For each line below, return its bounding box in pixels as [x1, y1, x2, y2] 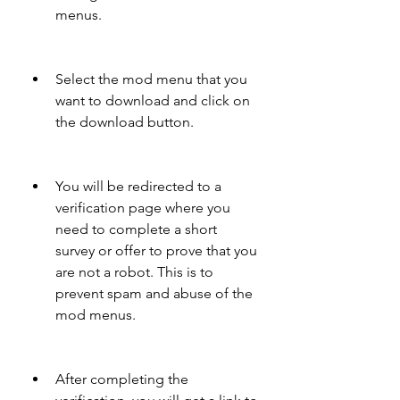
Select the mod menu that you [55, 71, 247, 87]
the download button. [55, 113, 194, 130]
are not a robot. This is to [55, 263, 213, 280]
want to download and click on [55, 92, 250, 109]
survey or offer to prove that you [55, 242, 257, 259]
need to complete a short [55, 221, 217, 237]
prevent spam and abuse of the [55, 285, 253, 302]
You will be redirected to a [55, 178, 221, 195]
